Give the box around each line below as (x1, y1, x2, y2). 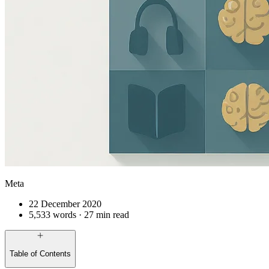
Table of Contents (10, 249, 71, 258)
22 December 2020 (29, 199, 101, 210)
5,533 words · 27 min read (29, 210, 129, 220)
